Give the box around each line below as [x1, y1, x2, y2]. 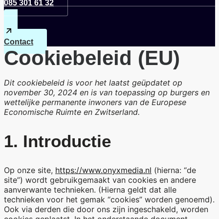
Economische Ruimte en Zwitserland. [4, 107, 140, 117]
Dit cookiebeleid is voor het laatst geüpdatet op [4, 78, 182, 88]
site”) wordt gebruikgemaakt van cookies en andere [4, 175, 196, 185]
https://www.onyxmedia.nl [55, 165, 152, 175]
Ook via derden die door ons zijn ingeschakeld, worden [4, 204, 208, 214]
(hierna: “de [152, 165, 196, 175]
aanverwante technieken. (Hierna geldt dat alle [4, 184, 176, 195]
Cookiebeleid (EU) [4, 46, 180, 70]
